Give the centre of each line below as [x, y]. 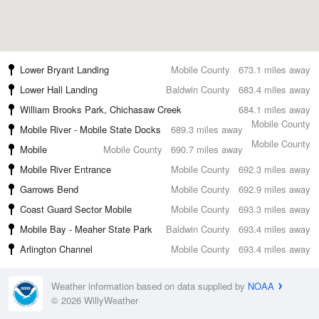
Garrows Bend [49, 189]
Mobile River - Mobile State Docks [90, 129]
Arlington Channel [56, 249]
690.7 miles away [207, 149]
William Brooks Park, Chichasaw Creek [101, 109]
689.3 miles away [207, 129]
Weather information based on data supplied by [150, 286]
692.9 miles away [274, 189]
